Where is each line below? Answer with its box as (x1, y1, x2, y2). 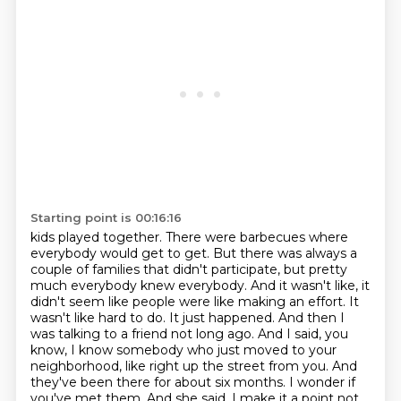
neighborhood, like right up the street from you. (30, 358, 332, 374)
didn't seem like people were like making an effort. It (30, 294, 359, 310)
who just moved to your (186, 342, 337, 358)
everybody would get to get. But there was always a (30, 245, 357, 261)
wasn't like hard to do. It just (30, 310, 209, 326)
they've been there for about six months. (30, 374, 289, 390)
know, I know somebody (30, 342, 187, 358)
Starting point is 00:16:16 (30, 210, 182, 225)
